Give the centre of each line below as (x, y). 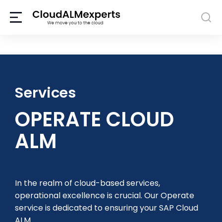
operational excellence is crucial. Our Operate (105, 195)
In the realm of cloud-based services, (87, 183)
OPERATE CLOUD (94, 119)
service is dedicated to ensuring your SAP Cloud (107, 208)
